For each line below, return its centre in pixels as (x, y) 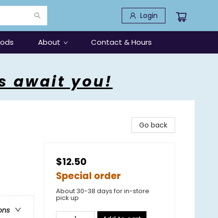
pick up (67, 198)
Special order (88, 176)
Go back (153, 125)
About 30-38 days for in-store (103, 191)
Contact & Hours (121, 42)
